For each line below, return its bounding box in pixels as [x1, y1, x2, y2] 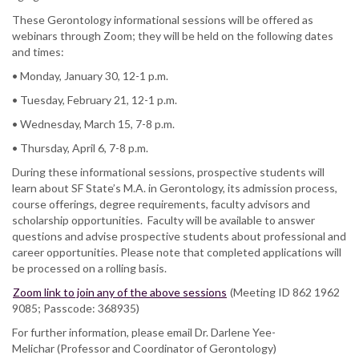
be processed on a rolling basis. [12, 260, 167, 275]
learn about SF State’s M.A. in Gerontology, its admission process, [12, 180, 337, 195]
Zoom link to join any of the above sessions [13, 284, 227, 299]
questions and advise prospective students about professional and [12, 228, 346, 243]
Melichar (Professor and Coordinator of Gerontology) [12, 341, 276, 355]
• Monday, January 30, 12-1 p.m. [12, 68, 171, 83]
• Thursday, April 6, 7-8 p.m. [12, 140, 151, 155]
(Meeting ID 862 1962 [228, 284, 340, 299]
